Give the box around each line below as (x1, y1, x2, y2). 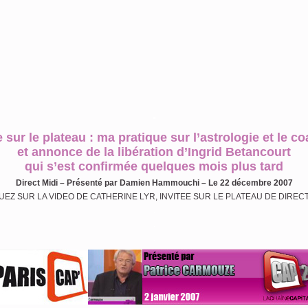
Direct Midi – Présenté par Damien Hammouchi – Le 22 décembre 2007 (15, 178, 293, 188)
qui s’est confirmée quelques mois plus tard (25, 159, 283, 173)
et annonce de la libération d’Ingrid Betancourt (17, 145, 291, 159)
